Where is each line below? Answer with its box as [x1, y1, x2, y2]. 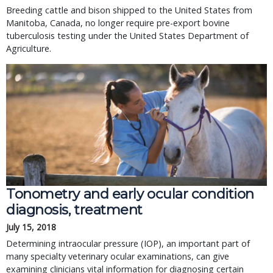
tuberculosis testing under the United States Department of [6, 30, 249, 41]
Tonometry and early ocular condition [6, 185, 254, 202]
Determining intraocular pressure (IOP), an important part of [6, 238, 250, 249]
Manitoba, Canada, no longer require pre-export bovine [6, 17, 230, 29]
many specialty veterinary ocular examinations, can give [6, 250, 229, 262]
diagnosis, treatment [6, 201, 143, 218]
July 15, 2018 [6, 221, 56, 233]
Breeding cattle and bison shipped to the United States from [6, 4, 252, 16]
